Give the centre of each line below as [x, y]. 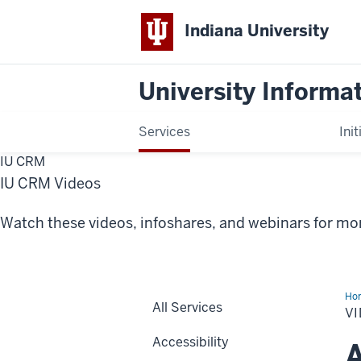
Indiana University [257, 31]
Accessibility [191, 342]
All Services [187, 307]
